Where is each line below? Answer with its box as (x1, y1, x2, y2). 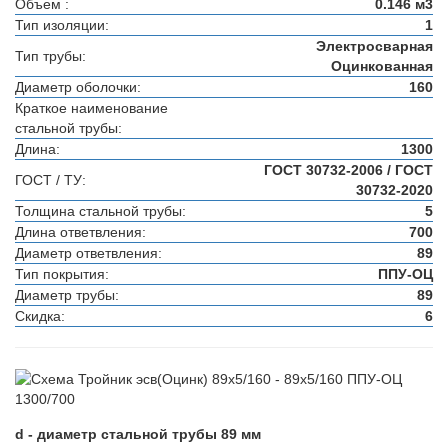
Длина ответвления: (15, 224, 146, 240)
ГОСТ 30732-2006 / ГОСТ (264, 162, 433, 178)
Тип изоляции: (15, 17, 109, 33)
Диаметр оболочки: (15, 79, 141, 95)
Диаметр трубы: (15, 287, 119, 303)
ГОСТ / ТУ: (15, 172, 86, 188)
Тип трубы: (15, 48, 86, 64)
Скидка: (15, 308, 65, 324)
